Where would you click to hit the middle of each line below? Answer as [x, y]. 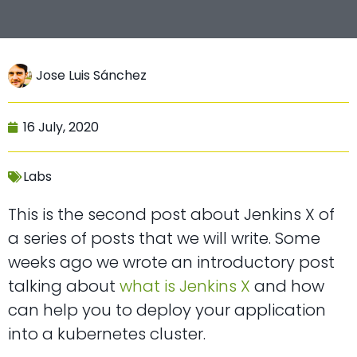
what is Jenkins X [185, 286]
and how [287, 286]
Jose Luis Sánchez [91, 76]
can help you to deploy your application [167, 310]
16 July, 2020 [61, 127]
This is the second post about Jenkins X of [171, 215]
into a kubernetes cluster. [107, 334]
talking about [64, 286]
